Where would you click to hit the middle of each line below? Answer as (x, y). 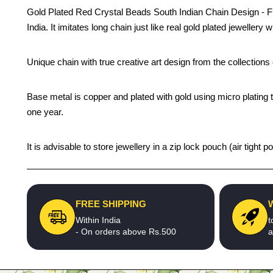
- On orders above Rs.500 (126, 232)
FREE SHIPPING (111, 204)
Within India (98, 220)
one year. (45, 112)
